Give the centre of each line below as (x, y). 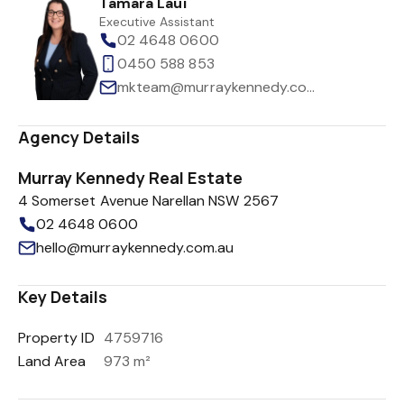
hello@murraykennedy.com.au (135, 248)
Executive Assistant (157, 22)
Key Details (63, 297)
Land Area (52, 361)
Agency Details (79, 137)
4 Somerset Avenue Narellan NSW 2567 (148, 201)
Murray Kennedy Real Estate (130, 178)
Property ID (56, 338)
